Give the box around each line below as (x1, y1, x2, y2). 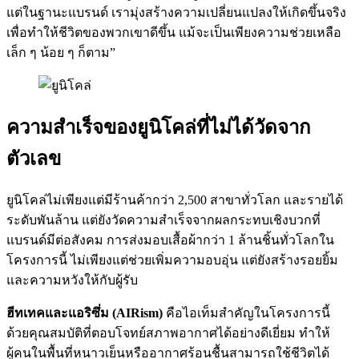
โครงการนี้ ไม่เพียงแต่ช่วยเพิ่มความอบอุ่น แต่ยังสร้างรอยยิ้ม (6, 252, 338, 267)
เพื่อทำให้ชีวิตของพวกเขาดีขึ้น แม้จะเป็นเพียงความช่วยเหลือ (6, 25, 341, 39)
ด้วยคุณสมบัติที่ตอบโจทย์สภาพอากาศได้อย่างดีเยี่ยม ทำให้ (6, 325, 330, 340)
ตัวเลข (6, 147, 61, 169)
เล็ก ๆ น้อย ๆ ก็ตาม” (6, 45, 115, 59)
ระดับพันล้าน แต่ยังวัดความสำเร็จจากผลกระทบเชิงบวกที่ (6, 212, 321, 227)
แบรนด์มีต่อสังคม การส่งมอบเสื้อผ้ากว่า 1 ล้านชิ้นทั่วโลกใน (6, 232, 334, 247)
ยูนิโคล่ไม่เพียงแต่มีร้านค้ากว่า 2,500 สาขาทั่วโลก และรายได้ (6, 192, 343, 207)
